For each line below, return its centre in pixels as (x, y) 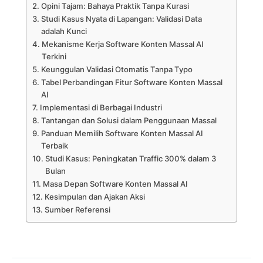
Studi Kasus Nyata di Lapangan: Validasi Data (121, 18)
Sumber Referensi (77, 209)
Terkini (54, 56)
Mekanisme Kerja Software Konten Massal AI (122, 44)
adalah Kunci (64, 31)
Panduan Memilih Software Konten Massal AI (122, 133)
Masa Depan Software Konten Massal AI (115, 183)
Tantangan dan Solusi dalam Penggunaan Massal (129, 120)
